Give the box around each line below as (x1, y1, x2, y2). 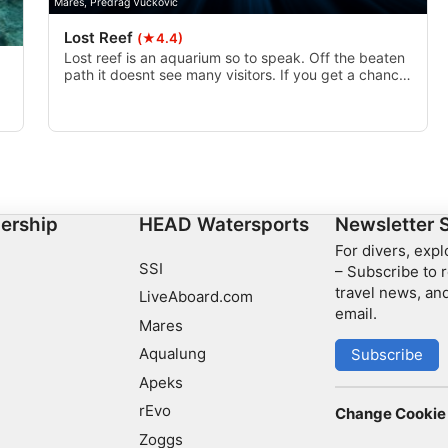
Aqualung (139, 344, 207, 364)
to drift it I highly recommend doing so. (64, 82, 317, 100)
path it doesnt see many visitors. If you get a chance (64, 65, 407, 83)
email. (335, 304, 378, 324)
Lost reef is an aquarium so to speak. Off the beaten (64, 48, 405, 66)
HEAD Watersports (139, 213, 310, 237)
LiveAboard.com (139, 287, 254, 307)
